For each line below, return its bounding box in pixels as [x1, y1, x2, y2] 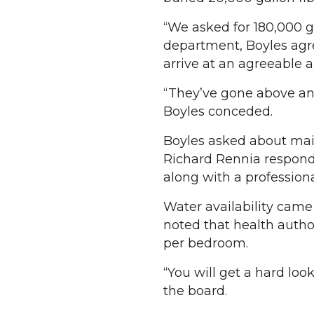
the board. [163, 283, 227, 299]
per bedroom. [163, 235, 248, 251]
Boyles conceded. [163, 104, 273, 119]
